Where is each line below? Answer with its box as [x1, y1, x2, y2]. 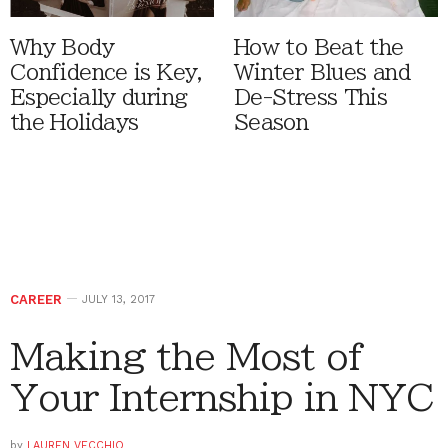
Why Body [10, 37, 114, 59]
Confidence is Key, [10, 62, 203, 84]
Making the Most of [10, 338, 364, 375]
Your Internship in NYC [10, 379, 435, 416]
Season [234, 112, 309, 134]
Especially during [10, 87, 188, 109]
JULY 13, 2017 [82, 293, 155, 307]
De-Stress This [234, 87, 388, 109]
